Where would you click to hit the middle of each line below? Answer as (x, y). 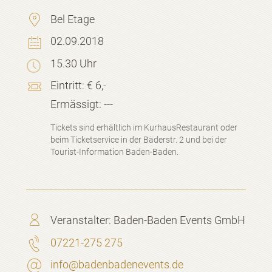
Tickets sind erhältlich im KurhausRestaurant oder (144, 128)
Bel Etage (72, 19)
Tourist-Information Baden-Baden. (114, 152)
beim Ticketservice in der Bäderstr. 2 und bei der (138, 140)
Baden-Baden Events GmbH (179, 220)
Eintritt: (67, 86)
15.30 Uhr (73, 63)
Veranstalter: (82, 220)
